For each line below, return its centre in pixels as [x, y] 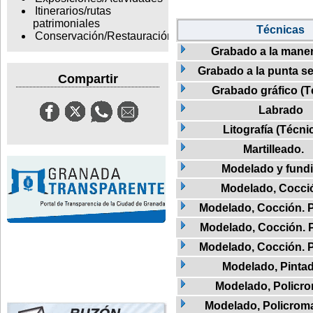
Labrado [281, 110]
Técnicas [280, 29]
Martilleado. [274, 149]
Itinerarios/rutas [73, 11]
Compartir [88, 79]
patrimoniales [66, 24]
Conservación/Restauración [104, 36]
